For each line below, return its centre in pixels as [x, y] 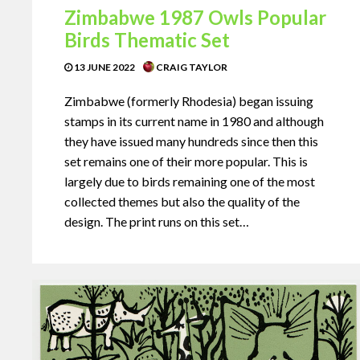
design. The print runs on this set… [157, 221]
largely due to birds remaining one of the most [190, 181]
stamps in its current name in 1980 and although [194, 121]
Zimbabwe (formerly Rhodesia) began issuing [189, 100]
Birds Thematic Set [147, 39]
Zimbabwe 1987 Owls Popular [195, 17]
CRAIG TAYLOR [191, 67]
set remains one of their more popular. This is [186, 161]
